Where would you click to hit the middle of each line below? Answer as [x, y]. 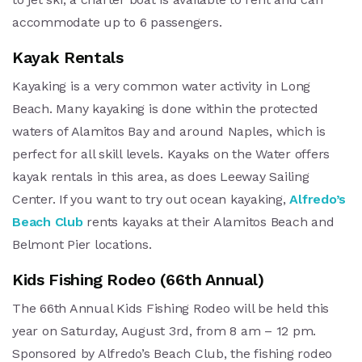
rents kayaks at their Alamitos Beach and [208, 222]
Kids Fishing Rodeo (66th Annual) [138, 280]
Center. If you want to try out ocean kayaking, [151, 200]
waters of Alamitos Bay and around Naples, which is [169, 132]
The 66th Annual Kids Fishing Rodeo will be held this [170, 309]
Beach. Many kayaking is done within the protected [165, 109]
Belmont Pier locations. [82, 245]
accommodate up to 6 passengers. [117, 23]
